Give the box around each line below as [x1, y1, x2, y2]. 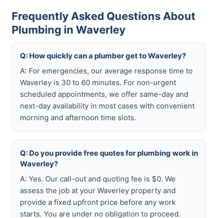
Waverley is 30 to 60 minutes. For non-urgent [20, 78, 176, 87]
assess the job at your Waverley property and [20, 186, 176, 195]
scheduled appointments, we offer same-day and [20, 90, 188, 99]
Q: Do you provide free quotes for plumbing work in [20, 148, 198, 158]
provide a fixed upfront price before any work [20, 198, 176, 207]
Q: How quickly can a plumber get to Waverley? [20, 51, 186, 60]
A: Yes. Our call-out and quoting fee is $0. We [20, 174, 176, 183]
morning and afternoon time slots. [20, 113, 136, 122]
